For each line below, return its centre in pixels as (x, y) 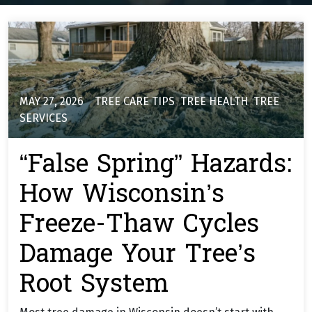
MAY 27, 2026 (52, 102)
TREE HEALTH (214, 102)
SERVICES (44, 118)
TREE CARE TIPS (135, 102)
